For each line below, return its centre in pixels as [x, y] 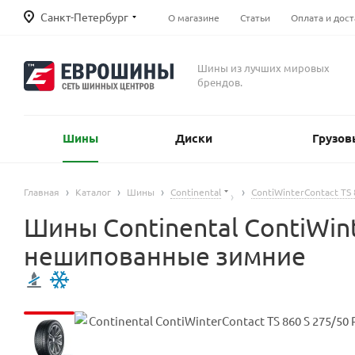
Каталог [93, 191]
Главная [42, 191]
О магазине [194, 17]
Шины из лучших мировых [263, 67]
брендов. [220, 82]
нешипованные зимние [165, 255]
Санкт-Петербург [84, 17]
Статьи [255, 17]
